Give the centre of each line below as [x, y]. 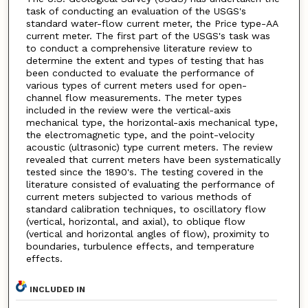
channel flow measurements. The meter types [134, 98]
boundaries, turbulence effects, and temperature [140, 246]
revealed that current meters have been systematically [153, 160]
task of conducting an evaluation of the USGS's [136, 11]
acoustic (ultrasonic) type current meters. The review [149, 147]
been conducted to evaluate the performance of [140, 73]
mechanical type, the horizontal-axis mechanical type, [152, 123]
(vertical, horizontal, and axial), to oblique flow [135, 222]
